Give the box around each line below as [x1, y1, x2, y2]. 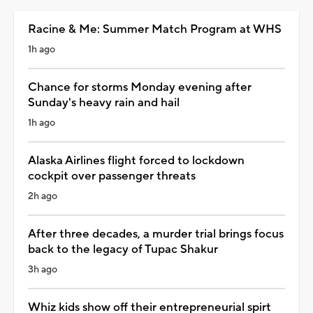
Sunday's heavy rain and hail [28, 95, 180, 111]
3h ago [28, 263, 57, 277]
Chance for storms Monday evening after [28, 80, 252, 96]
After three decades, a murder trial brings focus [28, 226, 284, 242]
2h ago [28, 190, 57, 203]
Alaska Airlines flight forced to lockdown [28, 153, 245, 169]
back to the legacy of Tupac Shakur [28, 242, 218, 258]
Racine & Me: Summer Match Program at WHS [28, 22, 282, 38]
